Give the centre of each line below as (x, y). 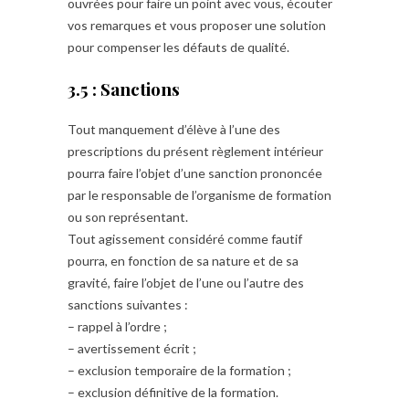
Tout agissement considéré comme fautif (185, 239)
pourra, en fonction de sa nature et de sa (183, 261)
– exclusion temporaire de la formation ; (179, 370)
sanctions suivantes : (128, 304)
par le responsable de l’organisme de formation (199, 195)
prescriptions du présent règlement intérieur (195, 151)
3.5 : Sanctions (124, 89)
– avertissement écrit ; (132, 348)
